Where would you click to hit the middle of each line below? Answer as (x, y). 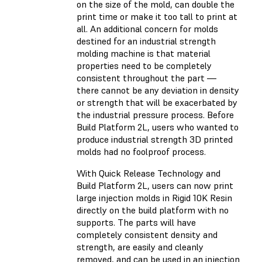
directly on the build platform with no (153, 210)
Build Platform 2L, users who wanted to (158, 127)
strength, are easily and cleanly (140, 247)
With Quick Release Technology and (149, 173)
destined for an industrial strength (146, 41)
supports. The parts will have (136, 222)
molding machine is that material (144, 53)
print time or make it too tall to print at (157, 16)
